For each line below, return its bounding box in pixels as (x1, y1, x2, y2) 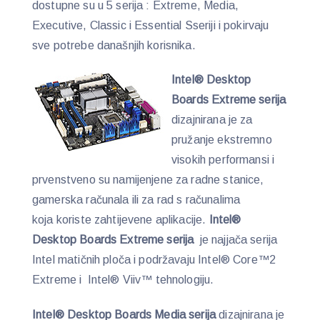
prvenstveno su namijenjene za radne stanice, (32, 174, 264, 186)
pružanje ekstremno (171, 134, 272, 146)
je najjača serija (194, 234, 278, 246)
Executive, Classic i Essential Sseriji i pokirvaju (32, 19, 269, 31)
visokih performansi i (171, 154, 275, 166)
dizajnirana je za (171, 114, 253, 126)
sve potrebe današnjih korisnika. (32, 39, 199, 51)
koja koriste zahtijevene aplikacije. (32, 214, 209, 226)
